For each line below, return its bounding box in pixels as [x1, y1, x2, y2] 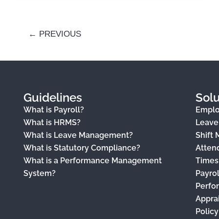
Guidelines [23, 90, 82, 105]
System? [23, 169, 56, 178]
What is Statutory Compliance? [23, 143, 140, 153]
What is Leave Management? [23, 131, 133, 140]
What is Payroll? [23, 105, 84, 114]
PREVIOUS [36, 29, 81, 39]
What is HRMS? [23, 118, 81, 127]
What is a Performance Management [23, 156, 162, 165]
